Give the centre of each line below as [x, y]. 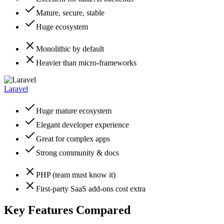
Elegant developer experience [82, 125]
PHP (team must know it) [76, 175]
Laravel [16, 89]
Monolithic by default [70, 49]
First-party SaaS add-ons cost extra [91, 189]
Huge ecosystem [62, 27]
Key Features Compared [67, 210]
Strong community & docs [77, 153]
